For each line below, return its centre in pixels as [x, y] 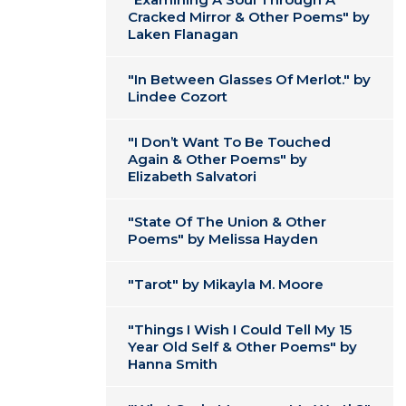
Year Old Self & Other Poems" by [242, 347]
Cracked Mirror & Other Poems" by [249, 17]
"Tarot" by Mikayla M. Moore [226, 284]
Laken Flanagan [183, 34]
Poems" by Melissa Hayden [223, 239]
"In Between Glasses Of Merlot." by [249, 79]
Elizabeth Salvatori [192, 176]
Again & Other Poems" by [217, 159]
